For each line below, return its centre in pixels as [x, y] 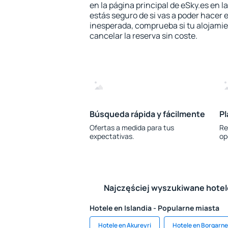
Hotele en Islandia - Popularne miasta [154, 208]
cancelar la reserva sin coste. [144, 36]
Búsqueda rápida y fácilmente [147, 114]
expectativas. [112, 136]
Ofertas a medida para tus [132, 127]
